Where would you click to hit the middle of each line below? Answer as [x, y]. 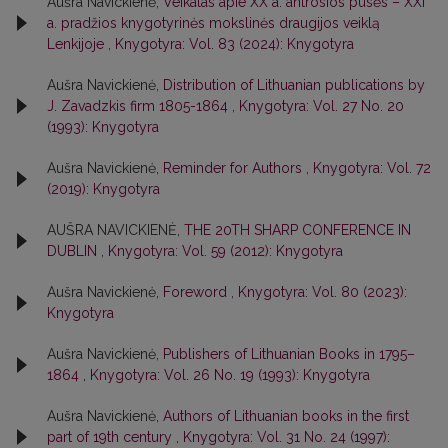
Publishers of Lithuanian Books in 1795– [289, 353]
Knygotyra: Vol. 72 [372, 167]
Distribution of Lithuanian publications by [294, 84]
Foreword [197, 291]
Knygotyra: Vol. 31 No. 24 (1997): [286, 436]
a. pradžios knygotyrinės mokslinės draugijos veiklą [213, 22]
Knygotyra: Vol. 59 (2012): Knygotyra [225, 250]
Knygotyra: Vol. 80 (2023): [322, 291]
